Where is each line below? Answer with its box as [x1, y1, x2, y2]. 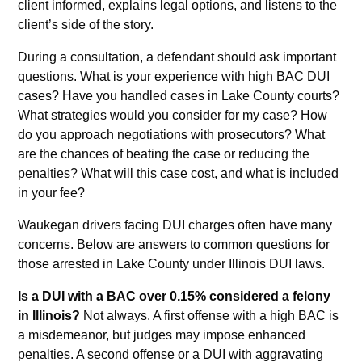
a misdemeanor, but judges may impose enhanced [18, 327, 306, 342]
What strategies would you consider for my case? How [18, 107, 328, 122]
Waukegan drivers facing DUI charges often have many [18, 217, 333, 232]
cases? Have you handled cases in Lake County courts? [18, 88, 340, 103]
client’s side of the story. [18, 17, 154, 32]
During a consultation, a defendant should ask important [18, 49, 337, 64]
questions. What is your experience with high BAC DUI [18, 69, 330, 83]
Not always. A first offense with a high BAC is [80, 308, 339, 322]
